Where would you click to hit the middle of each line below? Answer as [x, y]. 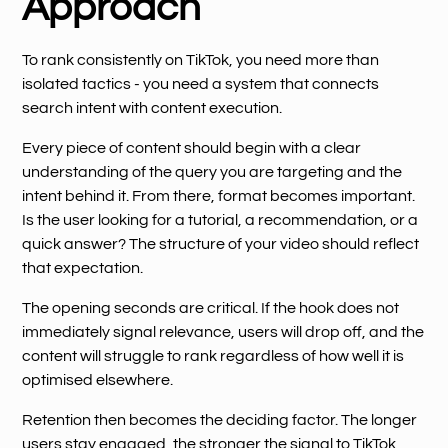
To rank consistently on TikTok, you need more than [201, 59]
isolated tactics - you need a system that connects [201, 83]
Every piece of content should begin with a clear [192, 147]
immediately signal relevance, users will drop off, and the [223, 331]
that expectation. [83, 267]
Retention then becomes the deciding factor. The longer [220, 419]
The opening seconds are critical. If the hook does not [211, 307]
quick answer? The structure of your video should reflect [221, 243]
